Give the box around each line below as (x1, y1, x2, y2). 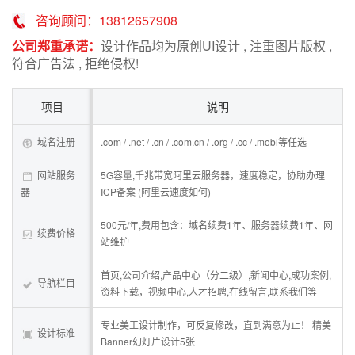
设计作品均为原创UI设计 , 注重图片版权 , (101, 36, 332, 55)
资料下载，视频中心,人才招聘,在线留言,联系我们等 (101, 284, 317, 298)
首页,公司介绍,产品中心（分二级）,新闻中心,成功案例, (101, 268, 331, 281)
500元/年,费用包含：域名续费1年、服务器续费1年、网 (101, 218, 333, 231)
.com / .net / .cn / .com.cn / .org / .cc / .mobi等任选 (101, 135, 307, 148)
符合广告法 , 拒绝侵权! (12, 54, 139, 72)
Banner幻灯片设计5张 (101, 334, 195, 348)
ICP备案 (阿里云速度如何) (101, 185, 211, 198)
